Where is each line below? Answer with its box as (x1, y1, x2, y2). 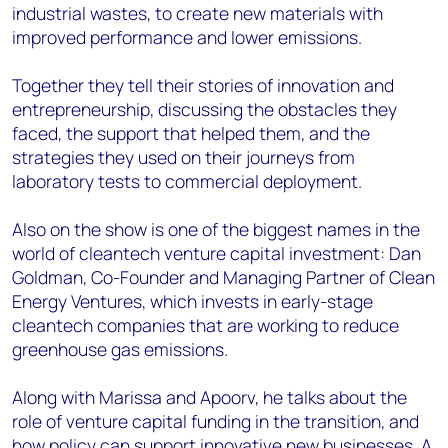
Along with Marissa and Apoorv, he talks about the (12, 385, 407, 409)
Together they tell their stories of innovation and (12, 73, 394, 97)
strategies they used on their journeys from (12, 145, 355, 169)
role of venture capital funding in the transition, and (12, 409, 419, 433)
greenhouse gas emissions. (12, 337, 232, 361)
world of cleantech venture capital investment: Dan (12, 241, 421, 265)
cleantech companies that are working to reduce (12, 313, 399, 337)
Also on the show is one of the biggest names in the (12, 217, 420, 241)
